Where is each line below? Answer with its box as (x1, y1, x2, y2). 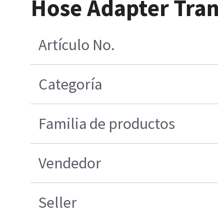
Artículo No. (38, 35, 115, 55)
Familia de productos (38, 114, 175, 134)
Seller (38, 193, 77, 213)
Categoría (38, 74, 102, 94)
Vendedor (38, 153, 101, 173)
